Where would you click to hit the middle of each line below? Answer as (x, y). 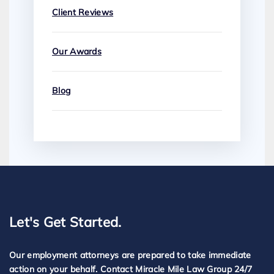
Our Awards (77, 52)
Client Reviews (83, 13)
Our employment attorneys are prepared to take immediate (130, 255)
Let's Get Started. (65, 222)
